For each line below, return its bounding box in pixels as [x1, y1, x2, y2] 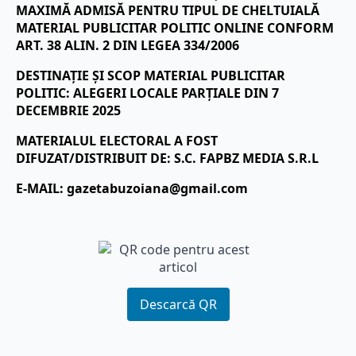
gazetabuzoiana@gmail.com [67, 180, 248, 197]
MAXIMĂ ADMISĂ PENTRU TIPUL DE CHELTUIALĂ [16, 2, 319, 19]
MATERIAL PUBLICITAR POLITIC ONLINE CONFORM [16, 19, 334, 37]
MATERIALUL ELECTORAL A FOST [16, 132, 218, 149]
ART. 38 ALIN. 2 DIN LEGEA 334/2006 [16, 37, 239, 54]
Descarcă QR [139, 296, 217, 313]
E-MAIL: [16, 180, 64, 197]
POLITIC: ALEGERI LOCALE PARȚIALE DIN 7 [16, 84, 279, 102]
